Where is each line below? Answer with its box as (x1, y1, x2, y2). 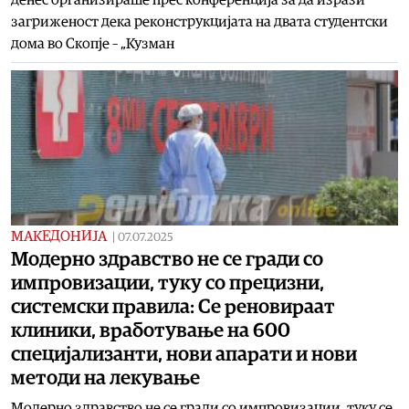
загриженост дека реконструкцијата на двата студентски (11, 14, 388, 29)
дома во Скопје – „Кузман (11, 36, 174, 51)
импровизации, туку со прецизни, (11, 272, 324, 293)
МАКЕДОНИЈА (11, 228, 107, 244)
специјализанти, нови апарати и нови (11, 343, 357, 364)
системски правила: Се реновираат (11, 296, 335, 317)
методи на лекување (11, 367, 200, 388)
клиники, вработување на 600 (11, 320, 290, 341)
